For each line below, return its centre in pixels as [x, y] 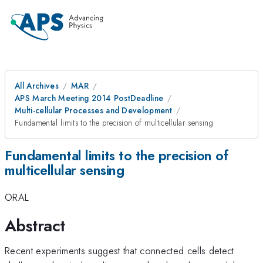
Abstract [35, 225]
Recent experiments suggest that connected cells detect [119, 250]
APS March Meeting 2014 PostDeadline [89, 98]
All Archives [37, 86]
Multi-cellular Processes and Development [94, 110]
